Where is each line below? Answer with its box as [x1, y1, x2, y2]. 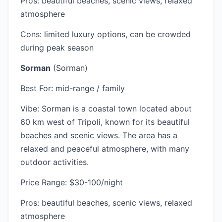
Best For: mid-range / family [20, 83, 125, 93]
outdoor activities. [20, 157, 89, 167]
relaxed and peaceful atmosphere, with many [20, 144, 189, 154]
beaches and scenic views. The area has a [20, 130, 177, 140]
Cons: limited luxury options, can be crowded [20, 29, 191, 39]
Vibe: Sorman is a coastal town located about [20, 104, 192, 113]
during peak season [20, 43, 94, 53]
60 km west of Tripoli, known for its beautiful [20, 117, 190, 127]
